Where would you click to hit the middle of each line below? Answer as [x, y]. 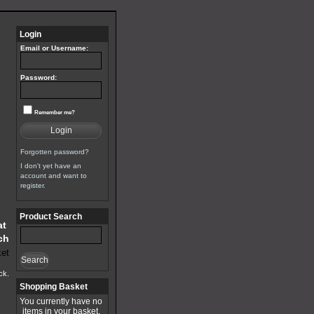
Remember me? [55, 112]
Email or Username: [54, 48]
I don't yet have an [51, 166]
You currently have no [61, 301]
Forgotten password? [55, 152]
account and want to [54, 176]
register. [33, 185]
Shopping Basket [54, 287]
